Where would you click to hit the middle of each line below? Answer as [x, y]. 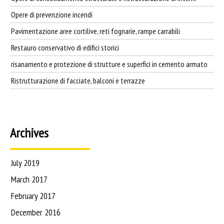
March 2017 [29, 179]
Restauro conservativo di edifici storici [65, 47]
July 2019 [25, 162]
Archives [29, 132]
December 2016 [36, 212]
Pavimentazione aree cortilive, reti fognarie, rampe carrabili [95, 31]
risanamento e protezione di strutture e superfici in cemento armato [109, 64]
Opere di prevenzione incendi [52, 14]
